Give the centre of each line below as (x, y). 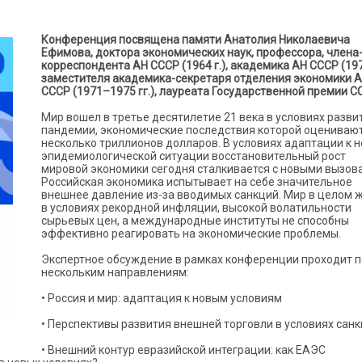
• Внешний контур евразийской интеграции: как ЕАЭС (183, 350)
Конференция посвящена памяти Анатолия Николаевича (196, 40)
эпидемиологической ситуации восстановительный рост (194, 156)
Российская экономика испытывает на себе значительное (197, 182)
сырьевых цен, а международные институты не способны (195, 221)
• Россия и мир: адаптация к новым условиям (162, 298)
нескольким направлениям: (115, 272)
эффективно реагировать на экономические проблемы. (191, 234)
